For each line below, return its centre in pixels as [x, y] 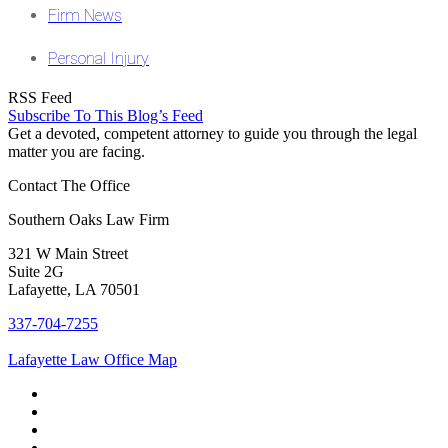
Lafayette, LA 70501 [74, 290]
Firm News [85, 16]
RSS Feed [40, 98]
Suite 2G [36, 272]
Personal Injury [98, 59]
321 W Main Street [68, 254]
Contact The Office [69, 186]
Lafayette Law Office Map [92, 360]
